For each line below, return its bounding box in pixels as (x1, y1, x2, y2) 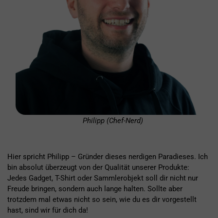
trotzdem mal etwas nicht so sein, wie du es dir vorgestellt (7, 195, 197, 204)
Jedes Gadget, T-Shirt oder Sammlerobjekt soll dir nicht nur (7, 174, 198, 183)
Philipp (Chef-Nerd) (82, 116, 143, 126)
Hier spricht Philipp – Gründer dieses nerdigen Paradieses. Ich (7, 152, 208, 162)
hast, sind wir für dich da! (7, 206, 88, 215)
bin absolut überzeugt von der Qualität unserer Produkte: (7, 163, 189, 172)
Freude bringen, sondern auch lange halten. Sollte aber (7, 184, 182, 194)
